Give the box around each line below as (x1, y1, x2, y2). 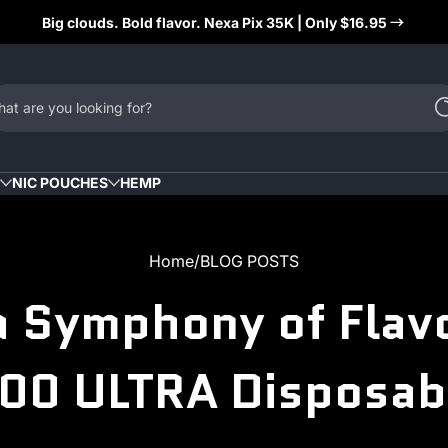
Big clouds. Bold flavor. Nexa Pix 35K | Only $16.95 (41, 13, 387, 31)
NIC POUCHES (12, 174, 108, 192)
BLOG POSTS (200, 251, 299, 272)
